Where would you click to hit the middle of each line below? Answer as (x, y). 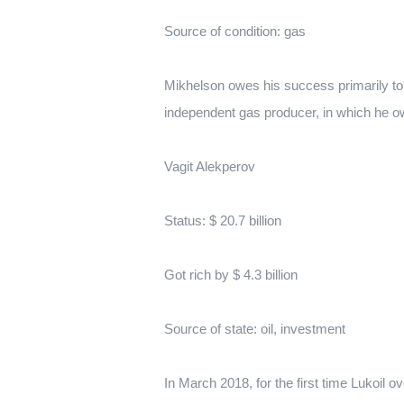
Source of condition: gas (235, 31)
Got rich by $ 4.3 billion (231, 275)
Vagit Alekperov (210, 166)
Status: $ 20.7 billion (223, 220)
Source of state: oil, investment (255, 329)
